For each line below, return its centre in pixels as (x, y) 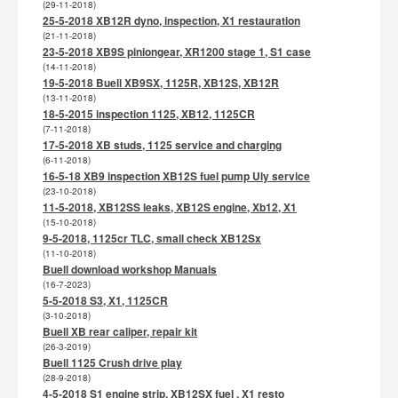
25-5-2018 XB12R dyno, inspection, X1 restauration (171, 20)
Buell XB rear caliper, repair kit (120, 331)
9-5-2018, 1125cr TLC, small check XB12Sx (152, 238)
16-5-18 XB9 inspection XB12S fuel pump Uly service (176, 176)
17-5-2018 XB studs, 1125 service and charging (162, 145)
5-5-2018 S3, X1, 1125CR (105, 300)
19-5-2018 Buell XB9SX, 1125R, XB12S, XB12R (161, 83)
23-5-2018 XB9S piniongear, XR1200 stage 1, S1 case (177, 52)
